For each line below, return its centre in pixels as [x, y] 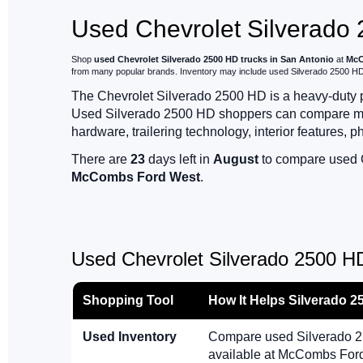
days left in [179, 160]
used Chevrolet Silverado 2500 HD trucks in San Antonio [214, 60]
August [236, 160]
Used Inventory [130, 337]
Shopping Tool [128, 301]
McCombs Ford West [136, 177]
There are [101, 160]
